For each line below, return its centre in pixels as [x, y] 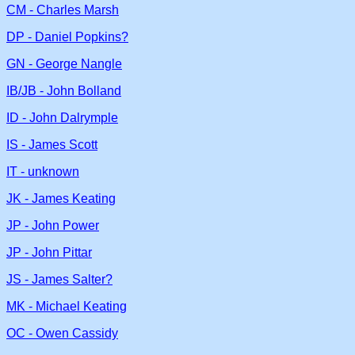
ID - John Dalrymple [62, 118]
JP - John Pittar [49, 252]
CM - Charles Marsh [63, 10]
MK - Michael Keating [67, 306]
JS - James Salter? [59, 279]
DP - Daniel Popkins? [67, 37]
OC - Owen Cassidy [62, 333]
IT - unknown [43, 172]
